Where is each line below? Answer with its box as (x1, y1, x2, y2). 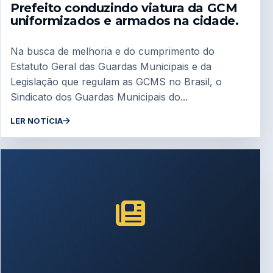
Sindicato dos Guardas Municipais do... (10, 90, 188, 103)
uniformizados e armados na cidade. (10, 13, 239, 28)
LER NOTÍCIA (10, 115, 63, 126)
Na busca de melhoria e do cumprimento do (10, 44, 214, 57)
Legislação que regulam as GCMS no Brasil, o (10, 75, 222, 88)
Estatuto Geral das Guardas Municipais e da (10, 60, 211, 73)
